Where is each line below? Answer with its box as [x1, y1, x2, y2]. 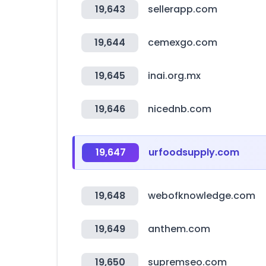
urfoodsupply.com [148, 145, 239, 159]
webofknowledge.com [148, 189, 255, 202]
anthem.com [148, 222, 210, 236]
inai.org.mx [148, 69, 201, 83]
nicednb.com [148, 102, 211, 116]
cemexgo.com [148, 36, 217, 49]
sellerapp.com [148, 2, 217, 16]
